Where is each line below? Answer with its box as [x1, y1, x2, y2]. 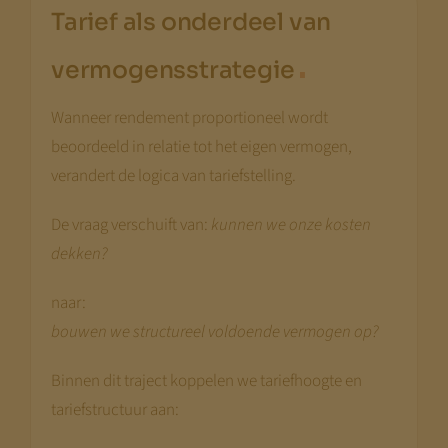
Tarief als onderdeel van [50, 6, 332, 37]
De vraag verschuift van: [50, 212, 211, 237]
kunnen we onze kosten [210, 212, 371, 237]
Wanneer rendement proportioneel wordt [50, 105, 328, 130]
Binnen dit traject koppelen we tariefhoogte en [50, 368, 362, 393]
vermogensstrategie [50, 54, 300, 85]
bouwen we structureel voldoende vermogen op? [50, 319, 379, 344]
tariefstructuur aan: [50, 397, 179, 422]
